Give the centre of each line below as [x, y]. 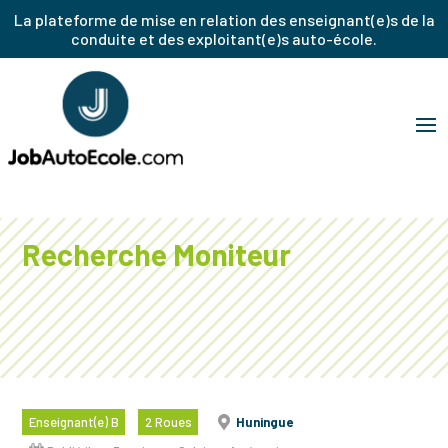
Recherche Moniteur [157, 254]
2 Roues [168, 421]
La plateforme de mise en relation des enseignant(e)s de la [224, 19]
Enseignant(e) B [73, 421]
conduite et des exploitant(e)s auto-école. [224, 38]
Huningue [264, 421]
